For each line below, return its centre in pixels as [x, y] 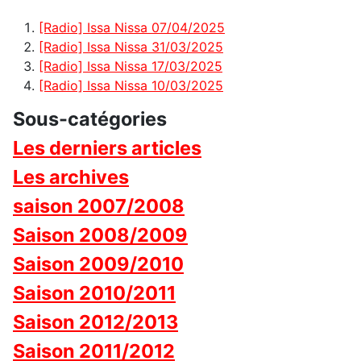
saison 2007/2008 [99, 206]
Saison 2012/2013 [95, 322]
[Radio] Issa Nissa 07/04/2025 [132, 28]
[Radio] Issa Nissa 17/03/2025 [131, 66]
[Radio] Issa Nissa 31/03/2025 [131, 47]
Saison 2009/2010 [98, 264]
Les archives [71, 177]
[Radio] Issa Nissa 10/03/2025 [131, 86]
